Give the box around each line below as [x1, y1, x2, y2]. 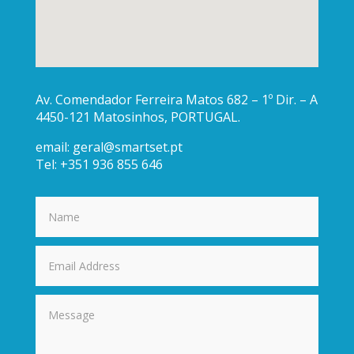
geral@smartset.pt [69, 137, 183, 156]
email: [35, 137, 70, 156]
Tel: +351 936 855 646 [35, 155, 163, 173]
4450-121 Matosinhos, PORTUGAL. [35, 107, 240, 126]
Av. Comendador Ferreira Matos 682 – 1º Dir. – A [35, 90, 318, 108]
